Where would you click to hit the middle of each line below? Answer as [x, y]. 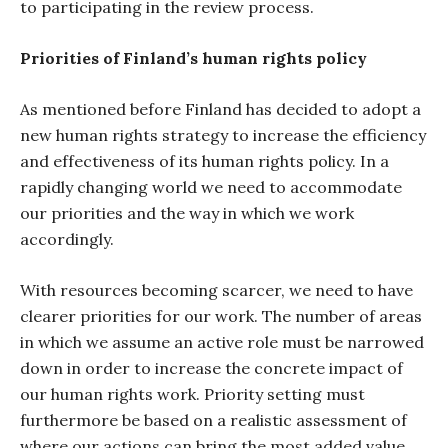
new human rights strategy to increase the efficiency [223, 135]
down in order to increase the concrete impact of [211, 368]
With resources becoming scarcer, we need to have [216, 290]
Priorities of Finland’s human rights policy [193, 58]
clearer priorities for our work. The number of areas [221, 316]
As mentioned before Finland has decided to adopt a [220, 109]
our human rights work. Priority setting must [192, 394]
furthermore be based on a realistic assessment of [213, 420]
